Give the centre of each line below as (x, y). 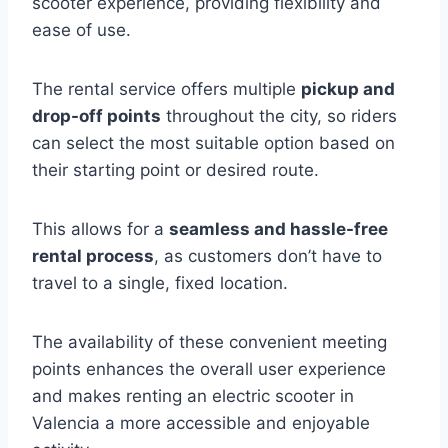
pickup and (348, 89)
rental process (93, 256)
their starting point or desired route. (175, 170)
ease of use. (81, 30)
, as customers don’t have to (268, 256)
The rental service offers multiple (166, 89)
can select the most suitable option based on (213, 143)
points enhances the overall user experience (209, 369)
